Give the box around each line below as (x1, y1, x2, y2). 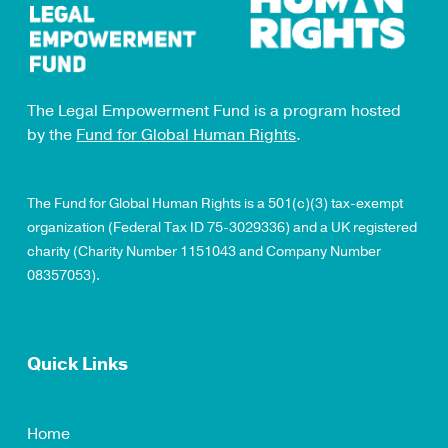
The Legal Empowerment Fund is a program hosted (27, 100, 402, 123)
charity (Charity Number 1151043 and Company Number (27, 242, 382, 262)
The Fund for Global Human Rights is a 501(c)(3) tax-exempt (27, 194, 404, 214)
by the (27, 124, 77, 147)
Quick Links (27, 353, 129, 377)
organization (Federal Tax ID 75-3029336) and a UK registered (27, 218, 418, 238)
